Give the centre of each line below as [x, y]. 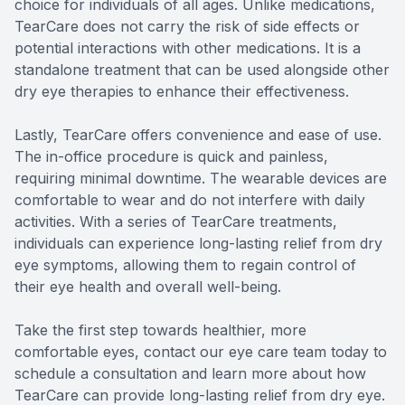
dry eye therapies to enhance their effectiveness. [182, 92]
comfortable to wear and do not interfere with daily [190, 200]
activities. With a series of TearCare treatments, [176, 222]
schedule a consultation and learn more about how [190, 374]
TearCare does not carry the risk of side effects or [187, 27]
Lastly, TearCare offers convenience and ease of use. [198, 135]
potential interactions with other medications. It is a [188, 48]
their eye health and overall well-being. [148, 287]
